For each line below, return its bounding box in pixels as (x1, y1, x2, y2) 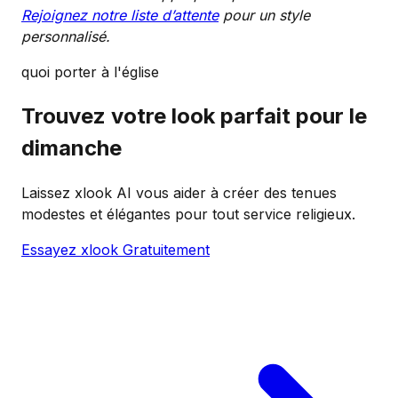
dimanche (21, 135, 122, 162)
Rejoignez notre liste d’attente (21, 6, 219, 25)
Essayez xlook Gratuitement (21, 241, 210, 259)
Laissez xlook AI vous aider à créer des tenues (21, 184, 337, 203)
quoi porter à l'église (21, 63, 159, 82)
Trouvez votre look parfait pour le (21, 103, 367, 130)
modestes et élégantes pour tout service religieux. (21, 205, 355, 224)
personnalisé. (21, 28, 110, 46)
